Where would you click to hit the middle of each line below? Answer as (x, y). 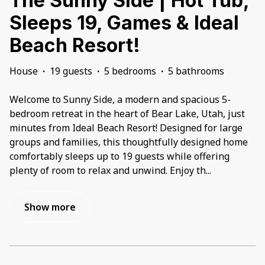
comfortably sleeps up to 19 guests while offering (119, 156)
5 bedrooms (130, 71)
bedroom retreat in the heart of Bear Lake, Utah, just (127, 113)
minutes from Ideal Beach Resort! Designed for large (126, 127)
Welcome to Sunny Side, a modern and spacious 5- (120, 99)
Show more (50, 207)
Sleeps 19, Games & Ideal (124, 22)
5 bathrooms (196, 71)
